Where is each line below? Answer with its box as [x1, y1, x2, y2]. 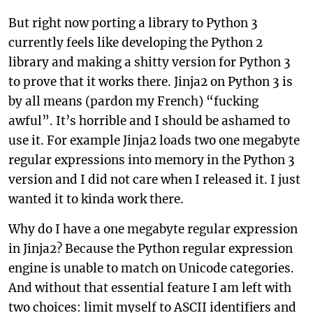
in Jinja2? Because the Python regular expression [8, 241, 293, 256]
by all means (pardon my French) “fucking [8, 94, 259, 109]
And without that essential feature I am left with [8, 280, 291, 296]
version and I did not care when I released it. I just [8, 172, 300, 187]
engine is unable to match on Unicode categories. [8, 261, 294, 276]
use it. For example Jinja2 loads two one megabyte [8, 133, 300, 148]
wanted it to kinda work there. [8, 191, 184, 207]
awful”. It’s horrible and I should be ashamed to [8, 113, 290, 129]
